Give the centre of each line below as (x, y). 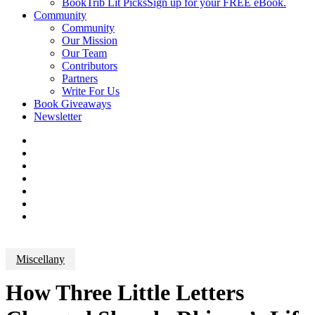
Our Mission (90, 40)
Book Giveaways (72, 104)
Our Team (84, 53)
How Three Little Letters (125, 292)
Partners (80, 78)
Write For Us (91, 91)
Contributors (90, 66)
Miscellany (40, 259)
